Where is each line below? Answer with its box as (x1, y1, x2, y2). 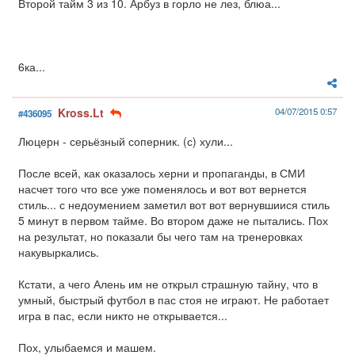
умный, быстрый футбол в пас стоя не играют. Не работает (18, 292, 329, 308)
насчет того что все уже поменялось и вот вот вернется (18, 181, 307, 197)
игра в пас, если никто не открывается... (18, 307, 227, 324)
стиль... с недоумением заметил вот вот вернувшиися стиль (18, 197, 330, 213)
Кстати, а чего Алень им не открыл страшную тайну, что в (18, 276, 318, 292)
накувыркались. (18, 244, 99, 261)
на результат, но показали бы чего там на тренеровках (18, 228, 303, 245)
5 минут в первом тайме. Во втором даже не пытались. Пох (18, 212, 328, 229)
